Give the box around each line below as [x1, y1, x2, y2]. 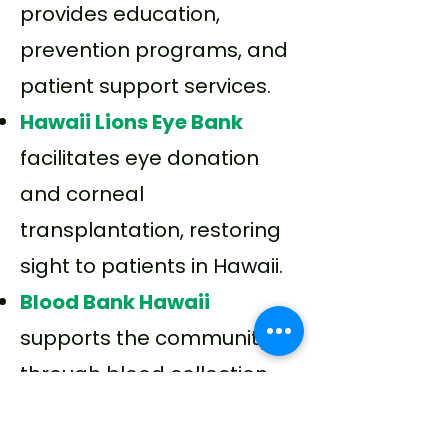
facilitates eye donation [20, 144, 259, 172]
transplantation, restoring [20, 216, 281, 244]
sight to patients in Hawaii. [20, 252, 283, 280]
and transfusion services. [20, 396, 272, 424]
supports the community [20, 324, 270, 352]
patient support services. [20, 72, 271, 100]
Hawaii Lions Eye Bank [20, 108, 243, 136]
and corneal [20, 180, 144, 208]
